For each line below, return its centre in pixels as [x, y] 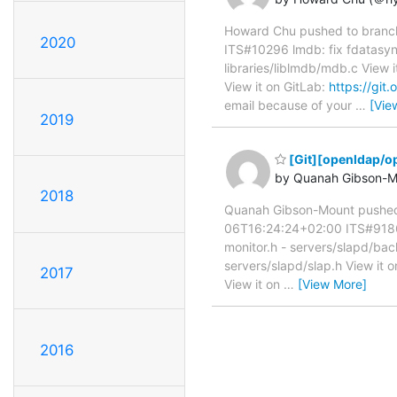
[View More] [332, 284]
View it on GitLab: [276, 87]
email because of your [290, 105]
